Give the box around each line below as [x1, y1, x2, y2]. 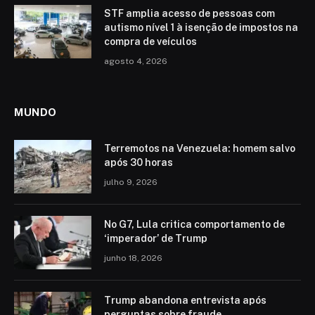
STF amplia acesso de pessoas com [104, 7, 275, 19]
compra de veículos [104, 35, 197, 47]
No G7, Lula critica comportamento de [104, 218, 285, 230]
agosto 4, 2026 [104, 56, 167, 66]
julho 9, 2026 [104, 176, 157, 187]
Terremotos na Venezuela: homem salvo [104, 142, 295, 154]
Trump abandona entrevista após [104, 294, 266, 306]
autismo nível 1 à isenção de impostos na [104, 21, 298, 33]
